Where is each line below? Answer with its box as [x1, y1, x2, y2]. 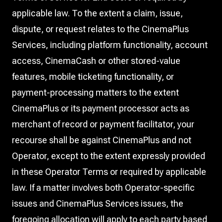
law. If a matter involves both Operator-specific [12, 182, 195, 193]
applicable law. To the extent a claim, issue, [12, 8, 183, 18]
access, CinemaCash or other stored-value [12, 55, 180, 66]
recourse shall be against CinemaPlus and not [12, 135, 191, 145]
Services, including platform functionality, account [12, 40, 208, 50]
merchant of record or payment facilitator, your [12, 119, 194, 129]
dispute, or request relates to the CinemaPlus [12, 24, 189, 34]
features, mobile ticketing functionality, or [12, 71, 174, 82]
